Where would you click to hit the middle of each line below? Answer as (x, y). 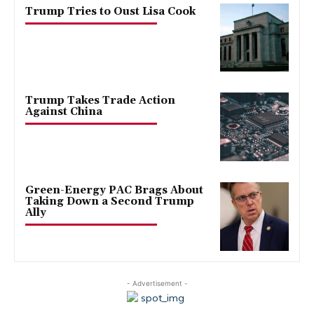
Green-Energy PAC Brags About (114, 191)
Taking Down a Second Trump (110, 202)
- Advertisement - (157, 283)
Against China (64, 112)
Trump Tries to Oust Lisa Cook (110, 11)
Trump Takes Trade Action (100, 101)
